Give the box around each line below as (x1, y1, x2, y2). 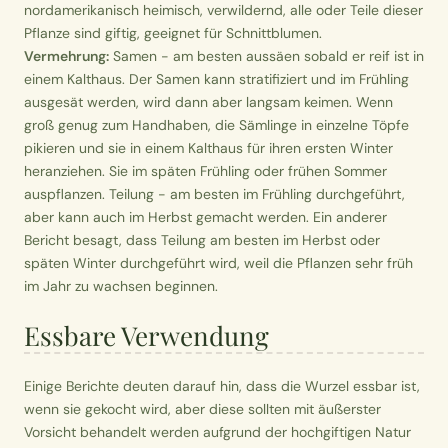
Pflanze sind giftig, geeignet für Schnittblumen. (24, 23, 322, 42)
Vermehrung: (24, 46, 109, 65)
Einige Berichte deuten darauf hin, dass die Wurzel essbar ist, (24, 377, 420, 396)
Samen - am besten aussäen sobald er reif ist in (113, 46, 424, 65)
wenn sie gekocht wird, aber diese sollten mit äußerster (24, 400, 381, 419)
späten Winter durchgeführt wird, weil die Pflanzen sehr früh (24, 253, 413, 272)
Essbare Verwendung (24, 318, 269, 354)
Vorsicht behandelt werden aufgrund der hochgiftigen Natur (24, 423, 411, 442)
